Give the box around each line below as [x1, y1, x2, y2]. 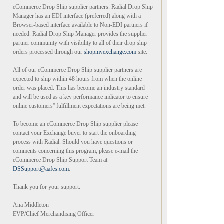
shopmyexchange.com [84, 48, 136, 55]
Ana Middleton [13, 201, 49, 208]
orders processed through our [13, 48, 84, 55]
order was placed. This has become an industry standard [13, 84, 145, 91]
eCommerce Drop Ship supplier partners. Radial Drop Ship [13, 3, 153, 10]
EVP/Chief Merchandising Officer [13, 210, 94, 217]
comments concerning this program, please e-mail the [13, 147, 138, 154]
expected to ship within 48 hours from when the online [13, 75, 142, 82]
